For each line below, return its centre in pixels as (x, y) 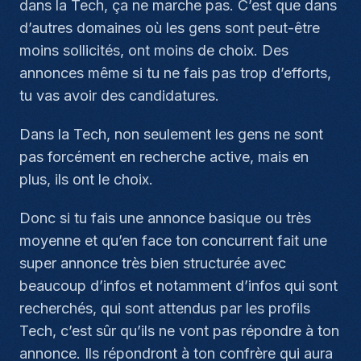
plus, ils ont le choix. (86, 179)
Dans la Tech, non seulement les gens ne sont (171, 134)
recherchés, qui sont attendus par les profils (165, 308)
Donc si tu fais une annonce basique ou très (165, 218)
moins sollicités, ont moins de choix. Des (154, 50)
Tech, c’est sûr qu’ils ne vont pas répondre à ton (179, 331)
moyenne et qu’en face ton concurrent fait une (173, 241)
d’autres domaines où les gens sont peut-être (170, 28)
